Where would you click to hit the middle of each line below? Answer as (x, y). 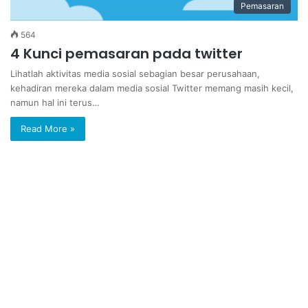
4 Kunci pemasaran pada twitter (126, 54)
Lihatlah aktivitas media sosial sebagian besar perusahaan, (135, 74)
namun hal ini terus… (55, 102)
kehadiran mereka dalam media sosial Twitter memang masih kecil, (152, 88)
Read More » (48, 129)
